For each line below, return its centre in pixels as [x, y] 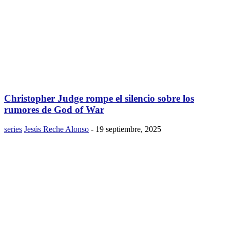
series [13, 129]
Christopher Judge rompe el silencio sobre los [99, 98]
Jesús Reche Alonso [56, 129]
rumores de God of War [54, 109]
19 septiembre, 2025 [128, 129]
